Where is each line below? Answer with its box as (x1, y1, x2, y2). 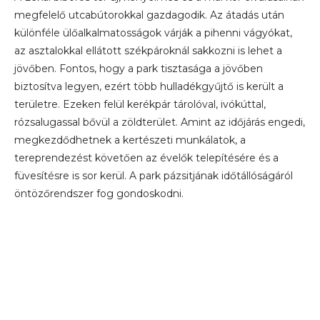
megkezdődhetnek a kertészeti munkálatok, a (14, 134, 246, 146)
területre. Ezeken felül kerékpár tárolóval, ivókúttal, (14, 98, 266, 111)
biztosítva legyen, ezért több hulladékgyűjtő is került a (14, 80, 284, 93)
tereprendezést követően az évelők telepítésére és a (14, 151, 279, 164)
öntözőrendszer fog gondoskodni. (14, 187, 184, 200)
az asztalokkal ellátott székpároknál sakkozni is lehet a (14, 44, 282, 57)
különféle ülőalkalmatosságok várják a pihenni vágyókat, (14, 26, 292, 39)
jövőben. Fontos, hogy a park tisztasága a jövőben (14, 62, 263, 75)
